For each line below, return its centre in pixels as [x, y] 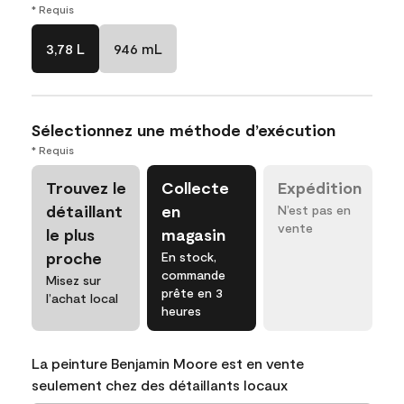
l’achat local [82, 298]
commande [194, 275]
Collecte [196, 188]
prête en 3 [193, 293]
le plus [70, 234]
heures [182, 311]
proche [74, 258]
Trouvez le [86, 188]
